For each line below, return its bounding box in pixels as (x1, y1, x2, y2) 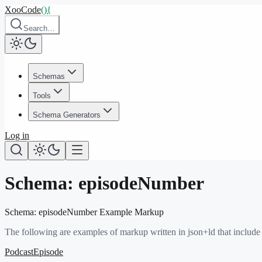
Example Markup (97, 206, 164, 217)
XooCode (5, 5, 41, 15)
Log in (5, 130, 29, 140)
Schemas (33, 72, 65, 81)
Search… (23, 24, 55, 33)
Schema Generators (33, 111, 101, 119)
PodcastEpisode (5, 246, 63, 257)
